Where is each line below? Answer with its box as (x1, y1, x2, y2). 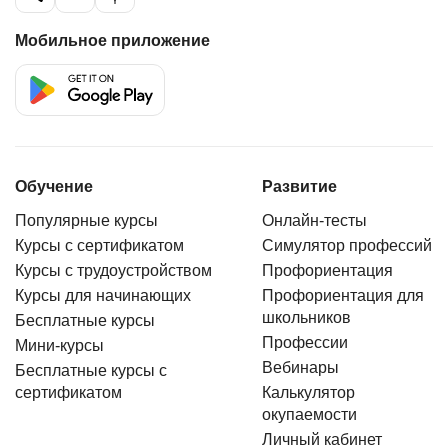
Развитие (261, 177, 337, 195)
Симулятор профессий (261, 236, 432, 254)
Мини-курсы (15, 336, 104, 354)
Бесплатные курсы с (15, 361, 167, 379)
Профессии (261, 333, 348, 351)
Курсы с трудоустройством (15, 261, 212, 279)
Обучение (15, 177, 93, 195)
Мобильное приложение (15, 31, 210, 49)
